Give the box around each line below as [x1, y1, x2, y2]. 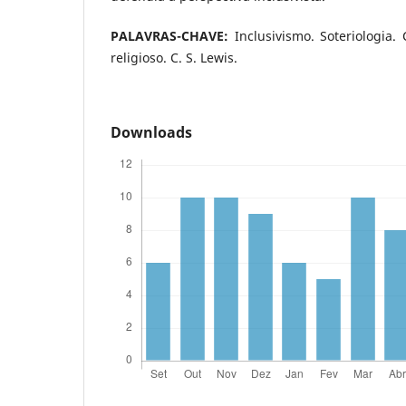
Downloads [111, 122, 192, 143]
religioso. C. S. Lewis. [111, 49, 237, 67]
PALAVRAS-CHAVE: [111, 27, 235, 45]
